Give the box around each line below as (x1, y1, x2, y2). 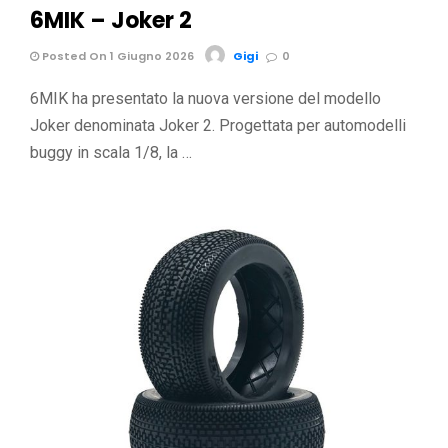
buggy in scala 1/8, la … (30, 143, 192, 163)
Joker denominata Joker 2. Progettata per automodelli (30, 116, 406, 136)
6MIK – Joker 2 (30, 5, 192, 37)
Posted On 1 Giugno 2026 (39, 48, 194, 65)
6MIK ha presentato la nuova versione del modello (30, 89, 381, 109)
